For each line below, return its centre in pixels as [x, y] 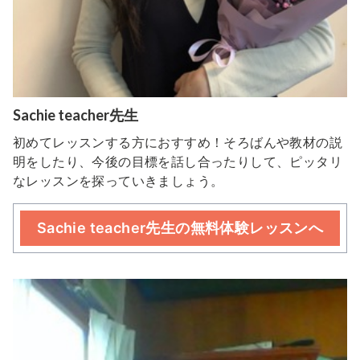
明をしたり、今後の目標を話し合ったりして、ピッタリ [178, 161]
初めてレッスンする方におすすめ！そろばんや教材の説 [178, 142]
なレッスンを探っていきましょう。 [119, 180]
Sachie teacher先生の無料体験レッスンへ [180, 227]
